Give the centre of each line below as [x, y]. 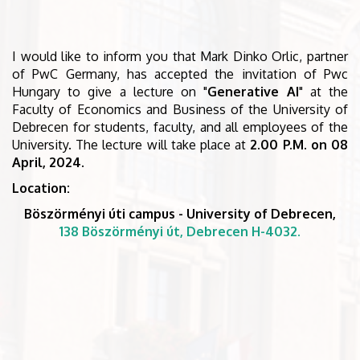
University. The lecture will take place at [131, 145]
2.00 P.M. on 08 [299, 145]
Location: [41, 188]
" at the [323, 92]
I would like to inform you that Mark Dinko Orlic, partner [180, 57]
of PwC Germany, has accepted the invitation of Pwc [180, 74]
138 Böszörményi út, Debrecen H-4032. [180, 232]
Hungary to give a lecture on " [110, 92]
